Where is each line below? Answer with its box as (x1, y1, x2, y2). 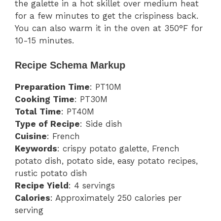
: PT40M (61, 107, 94, 117)
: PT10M (90, 82, 121, 92)
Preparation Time (15, 82, 90, 92)
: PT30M (74, 94, 108, 105)
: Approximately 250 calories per (50, 193, 182, 203)
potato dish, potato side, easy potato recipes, (15, 156, 198, 166)
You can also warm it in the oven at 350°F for (15, 23, 203, 33)
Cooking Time (15, 94, 74, 105)
